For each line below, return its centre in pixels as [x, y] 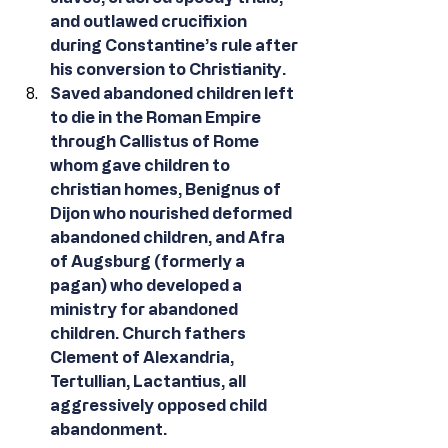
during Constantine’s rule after [175, 45]
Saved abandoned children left [173, 93]
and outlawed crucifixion [150, 21]
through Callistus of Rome [156, 141]
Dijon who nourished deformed [172, 213]
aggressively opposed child [160, 405]
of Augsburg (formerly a [149, 261]
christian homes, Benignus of [167, 189]
